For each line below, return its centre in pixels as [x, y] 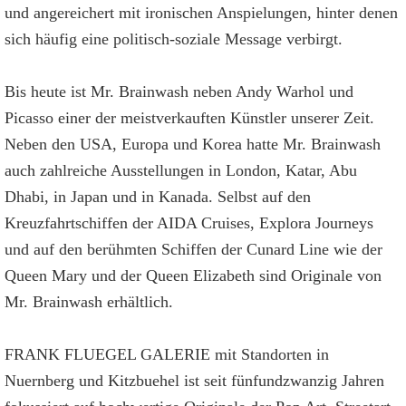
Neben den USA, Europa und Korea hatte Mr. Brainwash [193, 144]
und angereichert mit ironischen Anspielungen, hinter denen [201, 13]
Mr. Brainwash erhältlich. [89, 302]
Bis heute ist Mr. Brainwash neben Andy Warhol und [179, 92]
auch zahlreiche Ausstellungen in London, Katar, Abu [181, 170]
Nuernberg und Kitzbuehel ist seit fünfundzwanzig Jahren [194, 381]
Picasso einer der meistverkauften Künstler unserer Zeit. [189, 118]
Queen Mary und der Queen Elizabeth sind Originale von [193, 275]
